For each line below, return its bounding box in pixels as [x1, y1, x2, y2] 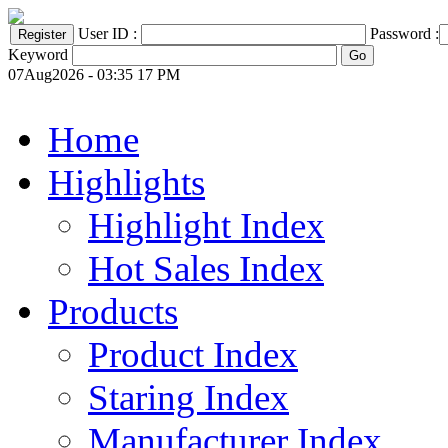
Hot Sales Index [88, 248, 324, 289]
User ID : [78, 25, 141, 42]
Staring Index [88, 377, 289, 418]
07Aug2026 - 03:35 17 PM [8, 66, 180, 83]
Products [48, 291, 178, 332]
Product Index [88, 334, 298, 375]
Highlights [48, 162, 205, 203]
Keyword [8, 46, 68, 63]
